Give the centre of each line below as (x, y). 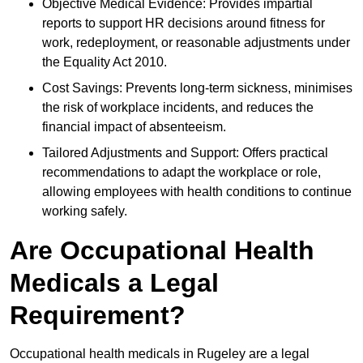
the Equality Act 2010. (105, 62)
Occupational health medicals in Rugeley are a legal (160, 354)
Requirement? (98, 316)
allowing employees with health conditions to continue (197, 192)
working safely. (85, 211)
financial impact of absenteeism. (134, 127)
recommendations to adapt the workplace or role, (181, 173)
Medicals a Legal (114, 283)
